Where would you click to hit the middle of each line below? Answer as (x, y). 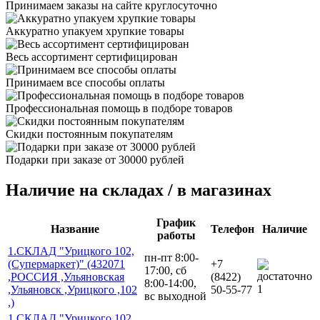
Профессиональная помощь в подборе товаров (119, 108)
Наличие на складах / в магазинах (139, 190)
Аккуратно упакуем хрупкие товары (95, 31)
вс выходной (175, 296)
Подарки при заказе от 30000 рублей (95, 159)
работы (176, 235)
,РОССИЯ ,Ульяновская (66, 276)
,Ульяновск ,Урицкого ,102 (72, 289)
